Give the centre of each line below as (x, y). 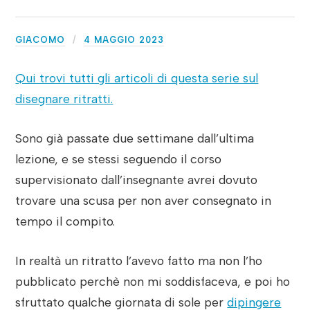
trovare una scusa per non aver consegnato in (144, 200)
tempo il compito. (65, 221)
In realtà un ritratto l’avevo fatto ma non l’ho (139, 260)
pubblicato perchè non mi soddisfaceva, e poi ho (153, 281)
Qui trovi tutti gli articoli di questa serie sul (137, 78)
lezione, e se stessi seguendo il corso (119, 158)
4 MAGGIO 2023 (124, 39)
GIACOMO (40, 39)
